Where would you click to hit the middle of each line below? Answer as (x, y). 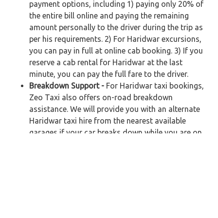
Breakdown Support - (67, 86)
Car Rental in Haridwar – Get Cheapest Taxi (107, 183)
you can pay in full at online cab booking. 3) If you (116, 51)
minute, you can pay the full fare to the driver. (109, 74)
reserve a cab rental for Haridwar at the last (106, 63)
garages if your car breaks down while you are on (116, 133)
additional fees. (56, 156)
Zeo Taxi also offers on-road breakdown (101, 98)
